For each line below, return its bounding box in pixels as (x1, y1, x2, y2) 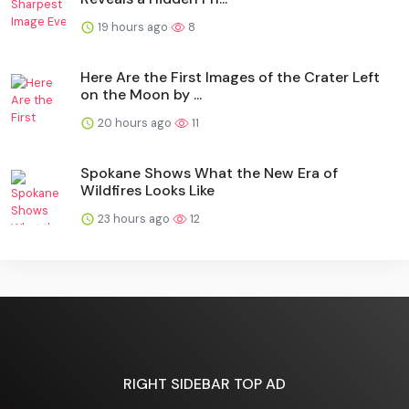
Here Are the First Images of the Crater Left (80, 67, 380, 87)
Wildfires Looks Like (80, 180, 215, 200)
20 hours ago (95, 114, 174, 131)
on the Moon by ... (80, 84, 202, 104)
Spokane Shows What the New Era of (80, 163, 338, 183)
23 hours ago (95, 210, 173, 226)
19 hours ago (95, 18, 171, 35)
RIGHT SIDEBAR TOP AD (123, 374, 286, 394)
